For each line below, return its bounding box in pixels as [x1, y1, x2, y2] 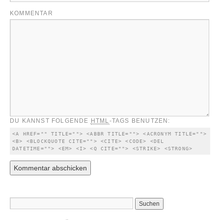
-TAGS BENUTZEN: [109, 117, 170, 124]
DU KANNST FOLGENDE [10, 117, 91, 124]
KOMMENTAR [10, 10, 53, 17]
